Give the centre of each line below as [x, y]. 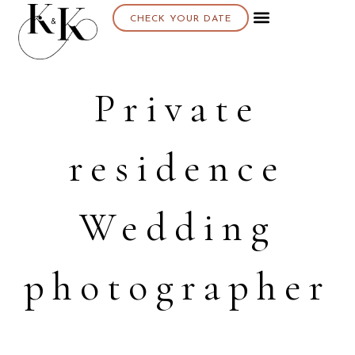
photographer [177, 287]
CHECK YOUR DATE [180, 19]
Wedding [177, 227]
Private [177, 109]
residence [177, 168]
